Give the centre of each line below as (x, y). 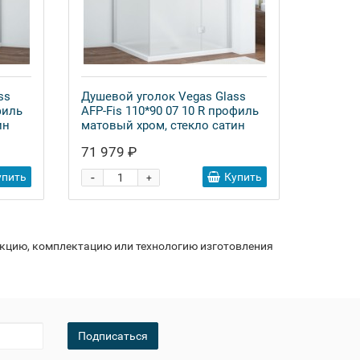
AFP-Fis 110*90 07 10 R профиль (170, 111)
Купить (243, 177)
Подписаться (112, 336)
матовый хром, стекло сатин (163, 125)
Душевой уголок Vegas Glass (164, 96)
